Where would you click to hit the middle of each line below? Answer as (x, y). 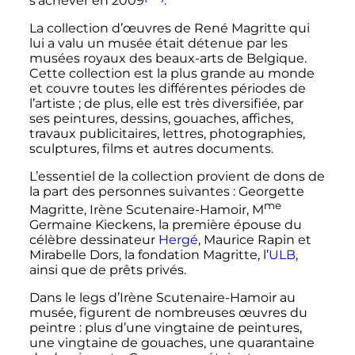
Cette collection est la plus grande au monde (172, 73)
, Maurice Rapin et (254, 240)
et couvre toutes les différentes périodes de (167, 88)
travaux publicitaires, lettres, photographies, (167, 133)
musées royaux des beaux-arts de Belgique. (168, 58)
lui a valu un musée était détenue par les (158, 43)
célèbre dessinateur (94, 240)
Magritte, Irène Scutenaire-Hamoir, (140, 210)
